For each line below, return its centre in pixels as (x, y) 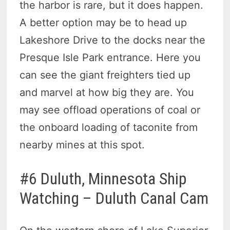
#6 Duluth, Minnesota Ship (103, 179)
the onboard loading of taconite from (109, 128)
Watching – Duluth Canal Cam (114, 198)
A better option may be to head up (103, 23)
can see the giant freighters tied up (105, 75)
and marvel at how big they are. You (107, 93)
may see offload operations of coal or (110, 110)
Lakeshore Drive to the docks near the (113, 40)
